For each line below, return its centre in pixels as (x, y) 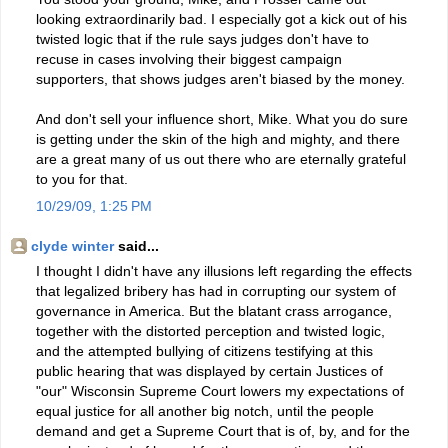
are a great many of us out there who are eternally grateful (221, 158)
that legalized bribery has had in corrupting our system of (216, 290)
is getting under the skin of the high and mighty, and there (218, 138)
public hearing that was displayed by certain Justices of (209, 370)
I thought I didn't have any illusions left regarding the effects (224, 270)
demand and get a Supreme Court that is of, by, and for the (223, 430)
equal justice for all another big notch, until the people (205, 410)
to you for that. (82, 178)
